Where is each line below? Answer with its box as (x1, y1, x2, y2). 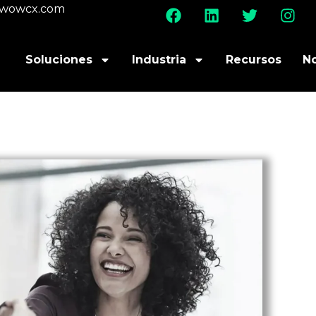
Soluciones (25, 53, 92, 66)
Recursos (225, 53, 281, 66)
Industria (131, 53, 186, 66)
